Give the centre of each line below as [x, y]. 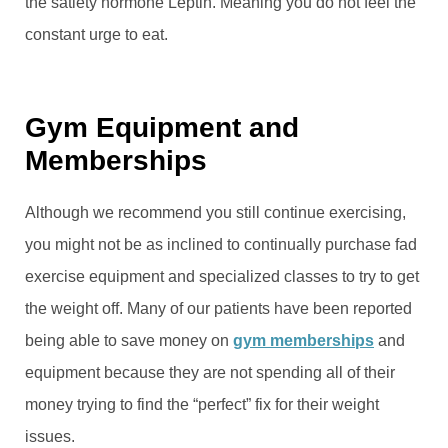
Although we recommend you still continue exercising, [215, 212]
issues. [50, 436]
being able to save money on [129, 340]
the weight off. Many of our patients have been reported [218, 308]
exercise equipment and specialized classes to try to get [222, 276]
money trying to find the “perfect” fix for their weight [202, 404]
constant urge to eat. [96, 34]
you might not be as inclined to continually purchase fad [221, 244]
